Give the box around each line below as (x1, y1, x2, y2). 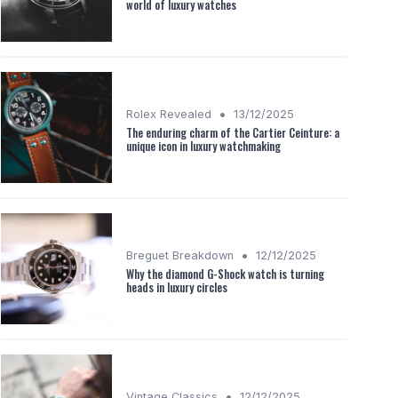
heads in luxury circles (126, 278, 227, 296)
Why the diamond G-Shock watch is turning (126, 265, 324, 283)
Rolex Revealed (126, 107, 211, 121)
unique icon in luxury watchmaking (126, 137, 281, 155)
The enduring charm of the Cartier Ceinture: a (126, 123, 339, 141)
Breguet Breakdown (126, 248, 234, 262)
